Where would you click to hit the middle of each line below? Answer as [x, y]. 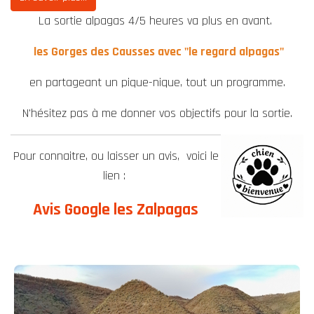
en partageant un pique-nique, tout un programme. [157, 82]
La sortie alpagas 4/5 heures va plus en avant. [157, 21]
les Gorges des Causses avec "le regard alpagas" [157, 52]
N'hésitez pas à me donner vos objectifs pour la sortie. [157, 113]
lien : [116, 176]
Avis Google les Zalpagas [116, 210]
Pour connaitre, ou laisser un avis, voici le [116, 156]
